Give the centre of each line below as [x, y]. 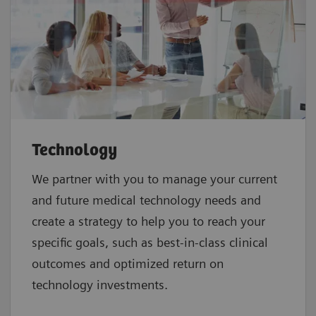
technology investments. [102, 285]
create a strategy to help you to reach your [148, 221]
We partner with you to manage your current [154, 179]
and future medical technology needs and [146, 200]
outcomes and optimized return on [128, 264]
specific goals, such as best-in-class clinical [150, 243]
